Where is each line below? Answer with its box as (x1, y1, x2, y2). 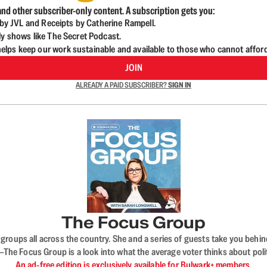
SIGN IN (168, 80, 191, 90)
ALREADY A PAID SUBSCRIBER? (76, 80, 168, 90)
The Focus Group (61, 212, 206, 233)
